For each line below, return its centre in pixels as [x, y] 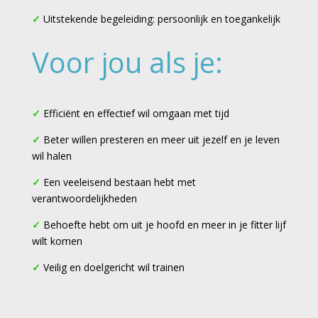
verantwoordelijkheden [84, 199]
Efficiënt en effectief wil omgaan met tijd [136, 114]
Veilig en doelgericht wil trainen [114, 268]
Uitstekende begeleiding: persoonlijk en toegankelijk [161, 19]
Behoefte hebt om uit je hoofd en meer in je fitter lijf [164, 225]
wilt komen [57, 241]
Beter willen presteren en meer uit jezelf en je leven [161, 140]
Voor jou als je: [127, 62]
